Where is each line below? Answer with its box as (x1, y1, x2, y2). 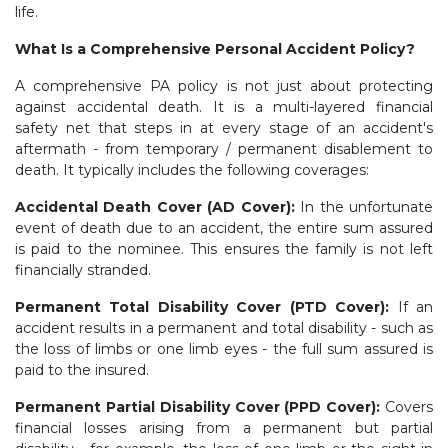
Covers (380, 397, 434, 416)
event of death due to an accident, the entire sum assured (15, 218, 433, 237)
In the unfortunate (294, 197, 434, 216)
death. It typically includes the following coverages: (15, 160, 369, 179)
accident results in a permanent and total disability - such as (15, 318, 433, 337)
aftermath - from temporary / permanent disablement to (15, 139, 433, 158)
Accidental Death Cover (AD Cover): (15, 197, 295, 216)
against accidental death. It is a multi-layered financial (15, 97, 433, 116)
